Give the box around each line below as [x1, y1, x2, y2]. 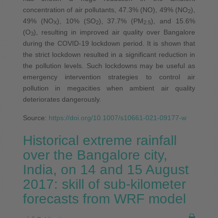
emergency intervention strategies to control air [22, 73, 196, 81]
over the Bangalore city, [22, 147, 167, 163]
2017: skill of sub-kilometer [22, 176, 186, 192]
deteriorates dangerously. [22, 95, 101, 103]
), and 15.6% [151, 17, 196, 25]
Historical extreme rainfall [22, 132, 177, 148]
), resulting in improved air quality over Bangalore [33, 28, 196, 36]
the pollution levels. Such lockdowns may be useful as [22, 61, 196, 70]
